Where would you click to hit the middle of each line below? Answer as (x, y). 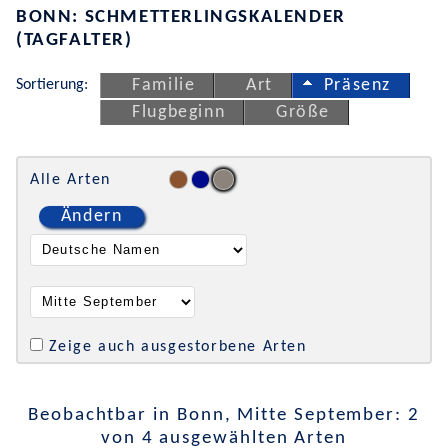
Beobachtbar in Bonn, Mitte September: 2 (224, 415)
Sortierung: (52, 84)
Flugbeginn (179, 113)
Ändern (91, 216)
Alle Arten (70, 179)
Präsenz (357, 85)
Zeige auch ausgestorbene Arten (177, 347)
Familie (164, 85)
